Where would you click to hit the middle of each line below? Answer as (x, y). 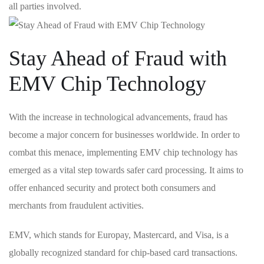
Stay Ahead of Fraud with (118, 58)
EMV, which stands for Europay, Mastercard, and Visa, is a (119, 235)
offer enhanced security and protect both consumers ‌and (112, 187)
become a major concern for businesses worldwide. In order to (124, 134)
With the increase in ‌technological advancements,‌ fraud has (118, 117)
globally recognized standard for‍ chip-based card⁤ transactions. (123, 252)
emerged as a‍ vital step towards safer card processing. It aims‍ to (126, 170)
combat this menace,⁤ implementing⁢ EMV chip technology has (123, 152)
